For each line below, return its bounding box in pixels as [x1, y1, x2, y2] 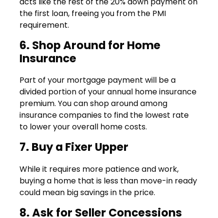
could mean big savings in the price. [19, 186, 155, 198]
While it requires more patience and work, [19, 163, 179, 175]
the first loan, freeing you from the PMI [19, 8, 166, 19]
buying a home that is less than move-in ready [19, 175, 197, 186]
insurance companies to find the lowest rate [19, 109, 189, 121]
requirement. [19, 19, 69, 31]
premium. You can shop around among [19, 98, 167, 109]
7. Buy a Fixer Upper [19, 139, 128, 155]
